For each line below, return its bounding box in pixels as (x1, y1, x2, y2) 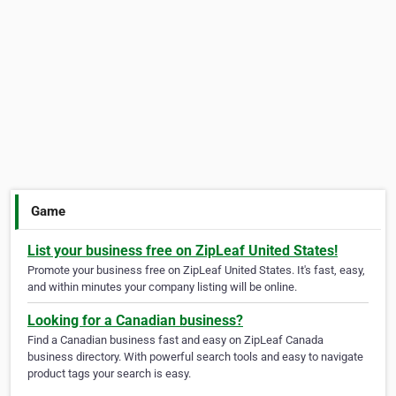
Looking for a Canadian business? (27, 312, 243, 330)
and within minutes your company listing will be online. (27, 280, 297, 294)
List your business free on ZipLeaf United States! (27, 242, 338, 260)
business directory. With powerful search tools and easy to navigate (27, 350, 363, 364)
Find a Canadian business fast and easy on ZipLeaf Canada (27, 333, 324, 347)
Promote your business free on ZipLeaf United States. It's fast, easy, (27, 263, 365, 278)
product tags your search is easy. (27, 367, 191, 381)
